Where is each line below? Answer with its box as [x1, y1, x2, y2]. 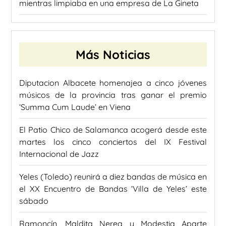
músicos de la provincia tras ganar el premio [19, 90, 207, 100]
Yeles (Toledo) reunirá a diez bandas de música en [19, 172, 207, 182]
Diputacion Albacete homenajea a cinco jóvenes [19, 78, 207, 88]
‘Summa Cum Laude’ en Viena [19, 102, 131, 112]
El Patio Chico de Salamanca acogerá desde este [19, 125, 207, 135]
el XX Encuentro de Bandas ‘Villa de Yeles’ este [19, 184, 207, 194]
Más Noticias [76, 47, 150, 63]
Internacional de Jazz [19, 149, 99, 159]
